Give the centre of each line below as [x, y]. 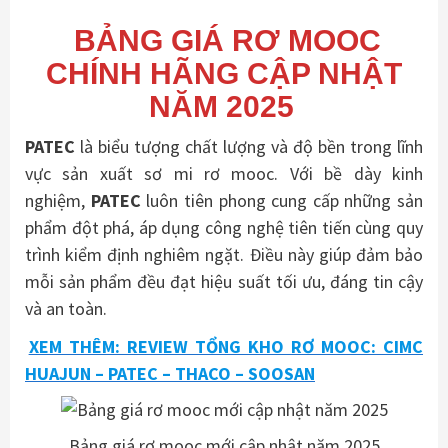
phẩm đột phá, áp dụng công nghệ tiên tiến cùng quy [224, 228]
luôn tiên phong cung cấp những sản [281, 201]
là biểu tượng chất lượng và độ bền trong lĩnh [249, 147]
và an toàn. [66, 309]
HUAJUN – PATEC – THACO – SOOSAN [170, 373]
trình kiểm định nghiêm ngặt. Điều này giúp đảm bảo [224, 255]
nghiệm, [55, 201]
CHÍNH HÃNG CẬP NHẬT [224, 74]
